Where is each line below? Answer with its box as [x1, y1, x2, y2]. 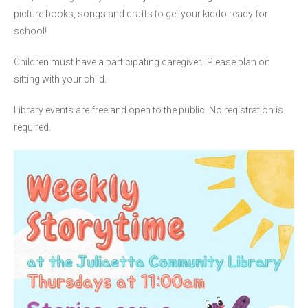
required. [14, 122, 53, 133]
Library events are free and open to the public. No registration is [14, 104, 283, 115]
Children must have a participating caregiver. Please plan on [14, 56, 270, 67]
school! [14, 25, 47, 36]
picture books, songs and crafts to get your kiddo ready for [14, 8, 268, 19]
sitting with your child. [14, 74, 109, 85]
